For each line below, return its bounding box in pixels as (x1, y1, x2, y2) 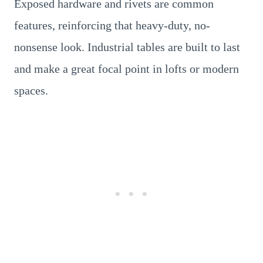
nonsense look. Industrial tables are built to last (14, 40, 240, 53)
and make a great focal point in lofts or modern (14, 62, 239, 75)
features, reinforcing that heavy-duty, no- (14, 18, 210, 32)
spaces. (14, 83, 48, 97)
